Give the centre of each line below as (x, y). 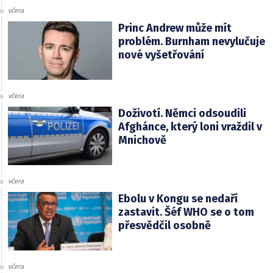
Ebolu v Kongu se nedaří (178, 198)
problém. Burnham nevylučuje (191, 41)
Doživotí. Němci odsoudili (182, 113)
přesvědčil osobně (164, 225)
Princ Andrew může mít (175, 28)
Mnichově (142, 140)
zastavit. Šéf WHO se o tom (186, 212)
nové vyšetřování (161, 55)
